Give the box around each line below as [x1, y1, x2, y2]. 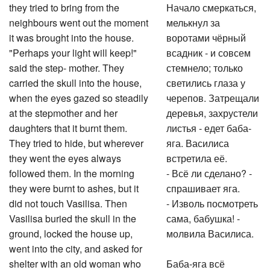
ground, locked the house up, [9, 225, 133, 239]
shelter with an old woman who [9, 255, 141, 269]
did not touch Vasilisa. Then [9, 195, 127, 209]
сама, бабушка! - [166, 210, 240, 224]
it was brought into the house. [9, 29, 134, 43]
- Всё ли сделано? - [166, 165, 253, 178]
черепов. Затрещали [166, 89, 260, 103]
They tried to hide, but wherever [9, 134, 143, 148]
